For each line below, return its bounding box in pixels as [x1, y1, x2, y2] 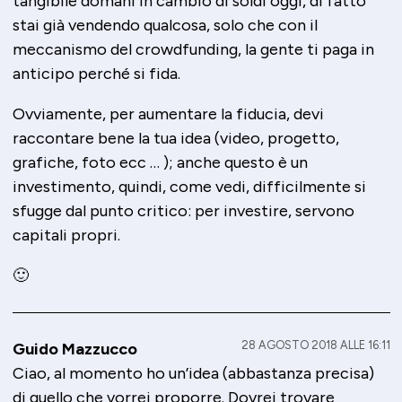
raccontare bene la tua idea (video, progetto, [12, 128, 339, 149]
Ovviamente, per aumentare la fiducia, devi [12, 104, 324, 125]
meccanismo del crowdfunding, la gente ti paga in [12, 39, 374, 60]
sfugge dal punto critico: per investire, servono [12, 201, 354, 222]
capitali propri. [12, 225, 120, 246]
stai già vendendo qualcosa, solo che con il [12, 15, 318, 36]
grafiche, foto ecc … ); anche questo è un [12, 153, 308, 173]
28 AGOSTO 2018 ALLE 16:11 [240, 338, 390, 353]
